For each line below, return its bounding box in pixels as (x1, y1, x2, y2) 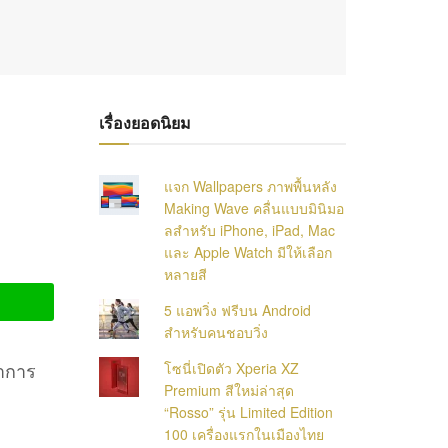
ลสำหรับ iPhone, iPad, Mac (164, 220, 336, 240)
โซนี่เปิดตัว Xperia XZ (164, 358, 300, 378)
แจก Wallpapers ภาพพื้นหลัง (164, 176, 338, 196)
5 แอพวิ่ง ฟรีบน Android (164, 300, 312, 320)
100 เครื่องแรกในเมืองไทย (164, 424, 325, 444)
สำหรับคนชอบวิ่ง (164, 322, 269, 342)
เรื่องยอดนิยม (98, 111, 191, 134)
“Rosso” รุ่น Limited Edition (164, 402, 334, 422)
